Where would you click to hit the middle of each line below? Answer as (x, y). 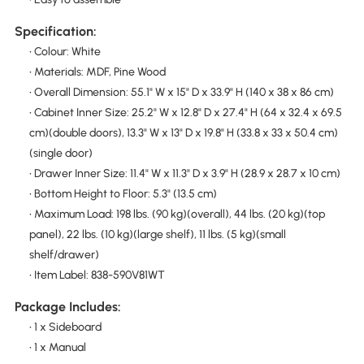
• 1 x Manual (57, 348)
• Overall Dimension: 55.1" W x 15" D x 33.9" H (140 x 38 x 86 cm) (181, 92)
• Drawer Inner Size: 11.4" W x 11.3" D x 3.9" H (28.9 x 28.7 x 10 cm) (184, 173)
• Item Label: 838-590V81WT (97, 275)
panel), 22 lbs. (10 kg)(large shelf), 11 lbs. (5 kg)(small (157, 234)
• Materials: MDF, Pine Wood (97, 71)
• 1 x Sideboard (65, 327)
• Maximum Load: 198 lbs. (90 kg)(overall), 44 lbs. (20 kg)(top (177, 214)
